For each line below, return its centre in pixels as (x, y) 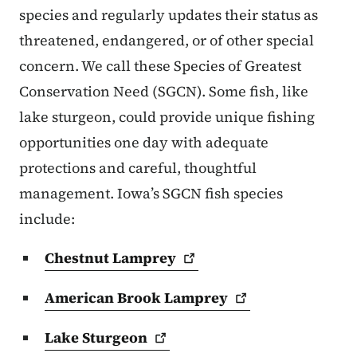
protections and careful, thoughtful (138, 168)
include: (47, 219)
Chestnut (78, 258)
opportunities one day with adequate (144, 143)
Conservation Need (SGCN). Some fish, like (164, 92)
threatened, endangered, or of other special (167, 41)
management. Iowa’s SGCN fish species (151, 194)
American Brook (104, 298)
